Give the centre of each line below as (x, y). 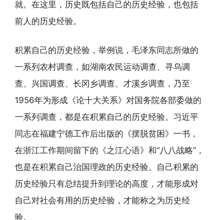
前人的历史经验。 (48, 21)
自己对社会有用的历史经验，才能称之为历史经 (102, 200)
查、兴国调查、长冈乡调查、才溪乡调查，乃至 (102, 83)
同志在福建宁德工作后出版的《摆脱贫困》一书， (107, 134)
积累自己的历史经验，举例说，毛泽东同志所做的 (107, 50)
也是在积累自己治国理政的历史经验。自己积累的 (107, 167)
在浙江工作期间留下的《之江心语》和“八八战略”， (110, 150)
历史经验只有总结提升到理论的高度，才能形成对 (107, 184)
